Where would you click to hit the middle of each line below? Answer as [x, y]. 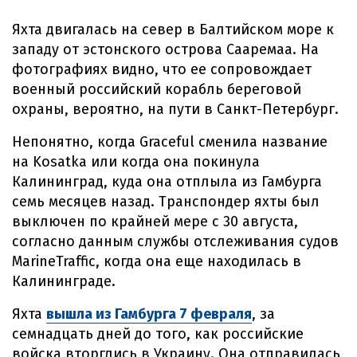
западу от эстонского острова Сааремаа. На [165, 49]
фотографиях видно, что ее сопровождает [162, 69]
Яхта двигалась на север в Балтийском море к [173, 29]
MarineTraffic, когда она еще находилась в [157, 261]
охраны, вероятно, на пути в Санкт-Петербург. [175, 109]
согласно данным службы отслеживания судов [175, 241]
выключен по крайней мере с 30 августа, [155, 222]
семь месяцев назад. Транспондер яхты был [166, 202]
